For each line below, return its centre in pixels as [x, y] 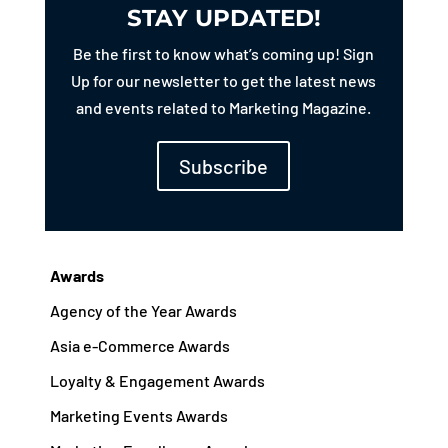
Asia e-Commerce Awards [139, 345]
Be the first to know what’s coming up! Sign [224, 53]
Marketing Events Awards [138, 415]
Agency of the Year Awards [143, 310]
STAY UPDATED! [223, 17]
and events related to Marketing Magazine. [224, 107]
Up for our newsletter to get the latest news [224, 80]
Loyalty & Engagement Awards [157, 380]
